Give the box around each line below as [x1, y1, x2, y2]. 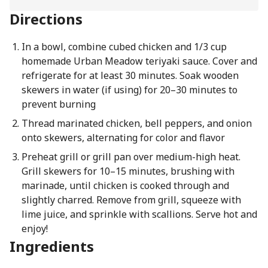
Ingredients [10, 236, 94, 256]
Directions [10, 9, 83, 29]
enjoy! [21, 222, 48, 235]
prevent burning [21, 98, 96, 111]
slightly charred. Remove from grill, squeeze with [21, 193, 241, 206]
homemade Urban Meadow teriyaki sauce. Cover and [21, 54, 257, 68]
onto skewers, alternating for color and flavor [21, 131, 225, 144]
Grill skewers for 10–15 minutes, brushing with [21, 165, 234, 178]
